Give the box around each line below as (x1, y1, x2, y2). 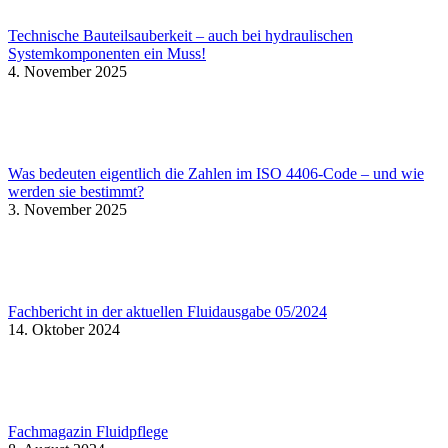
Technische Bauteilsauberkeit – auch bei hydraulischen (8, 26, 353, 44)
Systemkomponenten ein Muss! (8, 44, 206, 62)
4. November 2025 (8, 62, 127, 80)
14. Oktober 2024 (8, 320, 120, 338)
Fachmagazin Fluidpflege (8, 422, 168, 440)
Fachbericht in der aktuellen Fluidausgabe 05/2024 (8, 302, 327, 320)
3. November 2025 (8, 200, 127, 218)
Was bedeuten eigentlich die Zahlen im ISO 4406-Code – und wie (8, 164, 424, 182)
